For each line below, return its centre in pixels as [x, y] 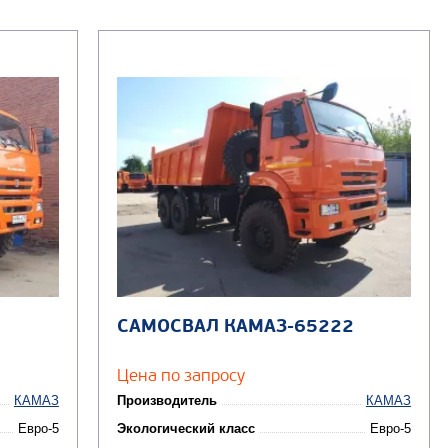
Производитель [166, 401]
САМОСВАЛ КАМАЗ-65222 [235, 327]
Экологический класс [185, 429]
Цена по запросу [180, 375]
